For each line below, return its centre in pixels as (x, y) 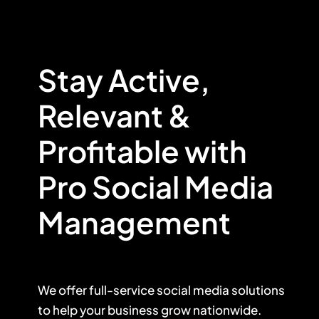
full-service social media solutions (185, 290)
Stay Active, (124, 80)
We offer (62, 290)
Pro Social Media (155, 187)
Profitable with (142, 151)
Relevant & (114, 115)
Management (134, 222)
